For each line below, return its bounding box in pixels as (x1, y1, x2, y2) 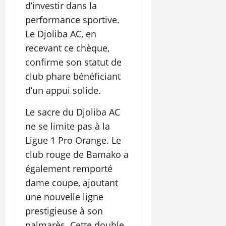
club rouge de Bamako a (25, 148, 129, 161)
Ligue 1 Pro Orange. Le (25, 134, 121, 147)
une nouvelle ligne (25, 191, 103, 203)
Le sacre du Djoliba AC (25, 106, 120, 119)
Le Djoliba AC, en (25, 28, 96, 40)
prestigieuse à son (25, 205, 103, 217)
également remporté (25, 162, 112, 175)
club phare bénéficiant (25, 70, 121, 83)
